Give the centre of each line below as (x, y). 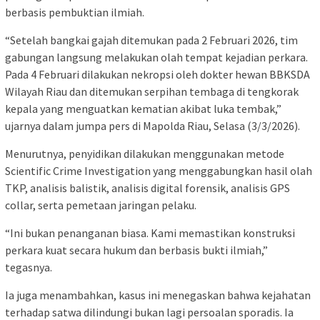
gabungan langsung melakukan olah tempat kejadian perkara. (156, 57)
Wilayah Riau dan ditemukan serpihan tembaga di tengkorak (152, 91)
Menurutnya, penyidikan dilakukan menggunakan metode (145, 153)
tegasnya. (29, 267)
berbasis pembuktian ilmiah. (75, 12)
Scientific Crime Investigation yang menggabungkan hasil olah (159, 170)
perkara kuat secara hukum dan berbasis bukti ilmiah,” (136, 250)
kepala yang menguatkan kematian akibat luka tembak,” (143, 108)
